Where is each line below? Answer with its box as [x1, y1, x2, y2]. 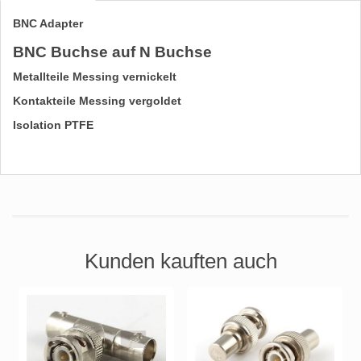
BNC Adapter [13, 17, 83, 31]
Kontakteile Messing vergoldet [13, 94, 185, 108]
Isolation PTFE [13, 118, 97, 132]
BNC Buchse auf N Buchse [13, 44, 216, 61]
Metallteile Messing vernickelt [13, 70, 180, 84]
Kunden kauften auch [84, 249, 277, 274]
